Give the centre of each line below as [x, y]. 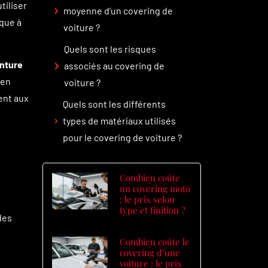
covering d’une [150, 252]
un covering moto [155, 188]
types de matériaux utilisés [119, 121]
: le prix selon [147, 199]
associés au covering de [115, 66]
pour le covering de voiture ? [122, 137]
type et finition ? [153, 210]
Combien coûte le [155, 242]
